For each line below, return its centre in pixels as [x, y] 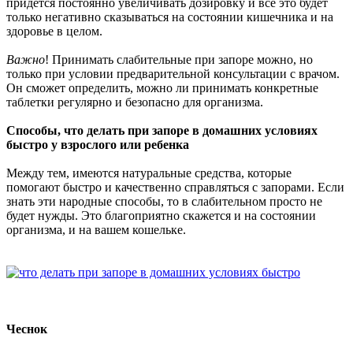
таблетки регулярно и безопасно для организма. [135, 102]
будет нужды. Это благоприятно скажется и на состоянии [161, 215]
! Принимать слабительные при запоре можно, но [179, 59]
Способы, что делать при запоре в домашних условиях [162, 130]
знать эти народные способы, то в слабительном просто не [164, 201]
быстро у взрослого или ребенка [98, 144]
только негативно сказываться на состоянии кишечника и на [170, 17]
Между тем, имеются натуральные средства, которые [149, 173]
